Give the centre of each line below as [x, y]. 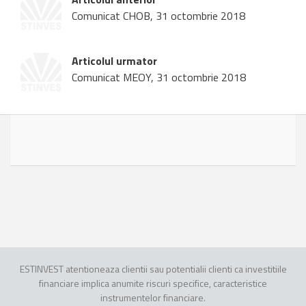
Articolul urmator [114, 61]
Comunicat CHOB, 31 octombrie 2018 [158, 16]
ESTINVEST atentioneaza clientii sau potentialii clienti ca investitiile [153, 269]
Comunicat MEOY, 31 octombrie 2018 [159, 78]
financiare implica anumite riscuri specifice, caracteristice [153, 283]
